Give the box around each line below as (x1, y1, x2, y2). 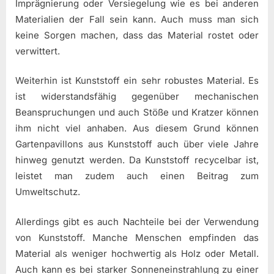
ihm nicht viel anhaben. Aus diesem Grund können (15, 122, 259, 135)
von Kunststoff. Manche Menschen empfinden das (15, 231, 259, 243)
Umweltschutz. (15, 186, 80, 198)
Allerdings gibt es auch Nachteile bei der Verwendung (15, 215, 259, 228)
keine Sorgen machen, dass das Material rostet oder (15, 29, 259, 41)
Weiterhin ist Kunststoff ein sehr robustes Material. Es (15, 75, 259, 87)
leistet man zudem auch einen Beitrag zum (15, 170, 259, 182)
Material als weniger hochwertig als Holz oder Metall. (15, 247, 259, 259)
